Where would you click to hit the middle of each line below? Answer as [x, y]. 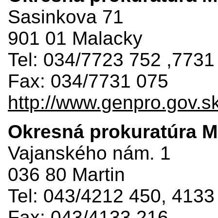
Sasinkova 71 [66, 17]
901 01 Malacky [75, 38]
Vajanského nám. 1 [89, 153]
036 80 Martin [66, 174]
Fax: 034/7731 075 [88, 81]
